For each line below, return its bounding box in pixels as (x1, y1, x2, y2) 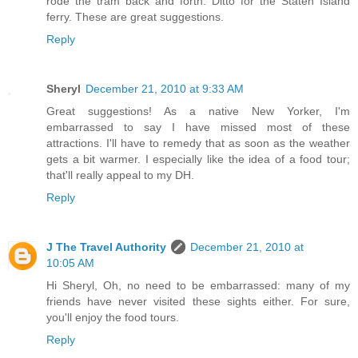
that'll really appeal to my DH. (46, 169, 194, 182)
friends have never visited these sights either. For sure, (46, 295, 350, 308)
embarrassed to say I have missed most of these (46, 121, 350, 134)
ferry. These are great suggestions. (46, 10, 224, 24)
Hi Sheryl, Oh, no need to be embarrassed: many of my (46, 279, 350, 292)
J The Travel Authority (46, 241, 166, 254)
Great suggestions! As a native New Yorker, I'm (46, 105, 350, 118)
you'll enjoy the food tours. (46, 311, 179, 324)
